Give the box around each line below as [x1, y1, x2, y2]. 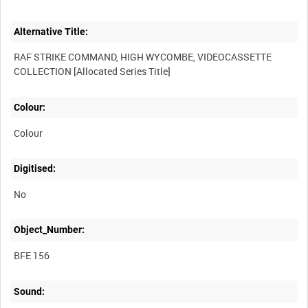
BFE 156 [14, 249, 50, 263]
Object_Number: [14, 224, 85, 236]
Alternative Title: [14, 25, 89, 37]
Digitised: [14, 163, 56, 175]
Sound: [14, 285, 45, 297]
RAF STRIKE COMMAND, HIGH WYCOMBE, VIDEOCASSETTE [14, 50, 272, 64]
